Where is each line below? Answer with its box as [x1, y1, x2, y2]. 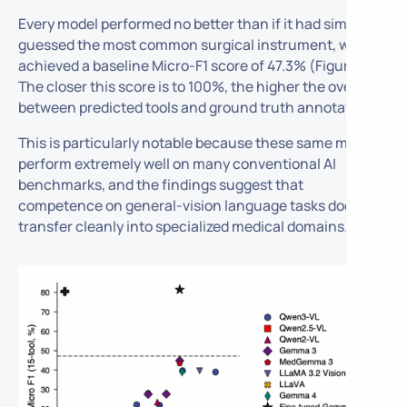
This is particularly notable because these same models [17, 132, 383, 153]
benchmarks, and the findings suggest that [17, 174, 303, 194]
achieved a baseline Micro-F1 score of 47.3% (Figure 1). [17, 55, 375, 76]
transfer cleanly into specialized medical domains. [17, 215, 348, 236]
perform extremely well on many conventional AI [17, 153, 336, 174]
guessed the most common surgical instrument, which [17, 35, 380, 55]
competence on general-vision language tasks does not [17, 194, 385, 215]
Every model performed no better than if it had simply [17, 14, 366, 35]
